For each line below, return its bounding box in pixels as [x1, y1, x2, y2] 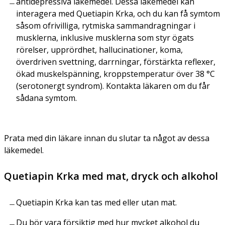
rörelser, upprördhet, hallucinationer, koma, [16, 44, 183, 55]
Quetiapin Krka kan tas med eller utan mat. [16, 196, 177, 208]
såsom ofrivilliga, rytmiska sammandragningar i [16, 20, 195, 31]
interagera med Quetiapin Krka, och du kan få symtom [16, 8, 220, 19]
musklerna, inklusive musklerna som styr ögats [16, 32, 194, 43]
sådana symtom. [16, 92, 77, 103]
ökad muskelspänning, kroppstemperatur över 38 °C [16, 68, 215, 79]
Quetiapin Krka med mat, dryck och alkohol [4, 169, 218, 183]
